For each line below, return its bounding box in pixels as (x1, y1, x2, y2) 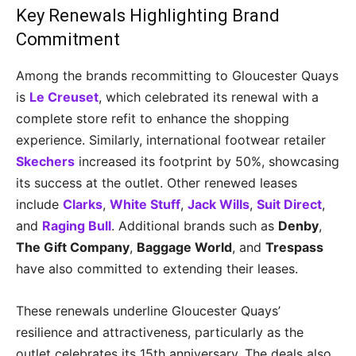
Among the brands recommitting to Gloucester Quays (16, 68, 339, 83)
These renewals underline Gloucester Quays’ (16, 303, 281, 319)
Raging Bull (42, 218, 111, 234)
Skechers (16, 153, 75, 169)
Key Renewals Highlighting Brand (16, 6, 280, 25)
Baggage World (137, 239, 232, 255)
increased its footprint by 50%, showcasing (75, 153, 339, 169)
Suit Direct (257, 196, 322, 212)
